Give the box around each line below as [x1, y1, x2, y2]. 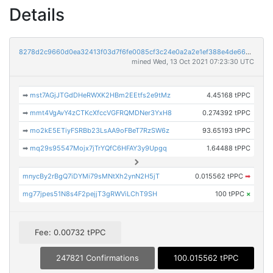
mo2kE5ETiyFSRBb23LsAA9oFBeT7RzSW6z [30, 126, 170, 135]
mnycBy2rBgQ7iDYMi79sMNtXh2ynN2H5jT [23, 172, 160, 180]
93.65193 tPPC [202, 126, 250, 135]
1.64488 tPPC [206, 144, 250, 152]
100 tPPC [214, 190, 246, 198]
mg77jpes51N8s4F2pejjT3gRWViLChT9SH [23, 190, 158, 198]
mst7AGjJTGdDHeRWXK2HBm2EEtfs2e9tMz [30, 91, 171, 99]
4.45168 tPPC [206, 91, 250, 99]
